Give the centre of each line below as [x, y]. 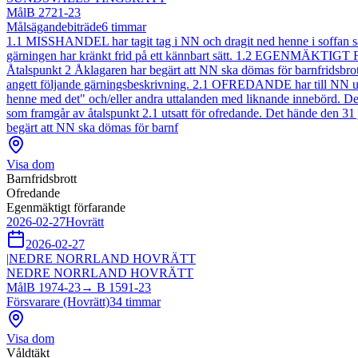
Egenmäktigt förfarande [66, 208]
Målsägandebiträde [54, 27]
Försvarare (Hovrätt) [58, 302]
